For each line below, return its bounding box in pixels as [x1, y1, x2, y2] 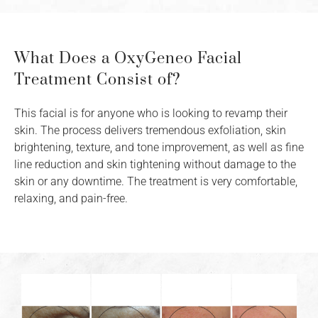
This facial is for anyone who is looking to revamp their [14, 106, 287, 121]
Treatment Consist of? [14, 70, 181, 90]
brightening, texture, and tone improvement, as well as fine [14, 141, 304, 155]
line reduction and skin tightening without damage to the [14, 158, 296, 172]
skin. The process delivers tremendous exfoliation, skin [14, 124, 286, 138]
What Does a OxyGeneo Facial [14, 49, 242, 69]
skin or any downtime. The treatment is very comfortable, [14, 175, 297, 189]
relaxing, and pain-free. [14, 192, 128, 206]
